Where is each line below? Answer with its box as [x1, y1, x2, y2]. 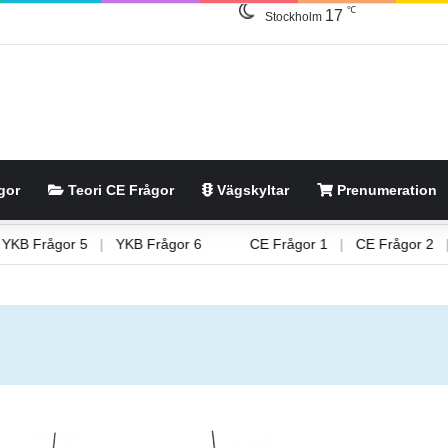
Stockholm [264, 10, 322, 24]
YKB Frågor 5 [54, 235, 141, 252]
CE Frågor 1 [302, 235, 381, 252]
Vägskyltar [213, 181, 289, 198]
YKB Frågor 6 [168, 235, 255, 252]
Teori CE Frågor [64, 181, 174, 198]
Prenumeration [333, 181, 437, 198]
